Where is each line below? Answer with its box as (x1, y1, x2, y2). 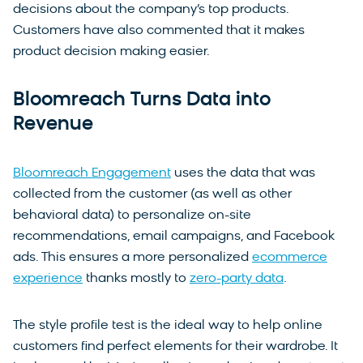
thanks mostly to (83, 271, 190, 285)
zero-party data (190, 271, 284, 285)
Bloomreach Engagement (13, 166, 171, 180)
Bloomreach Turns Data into (13, 90, 271, 110)
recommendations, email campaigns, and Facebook (13, 229, 335, 243)
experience (13, 271, 83, 285)
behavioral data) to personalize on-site (13, 208, 251, 222)
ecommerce (252, 250, 327, 264)
